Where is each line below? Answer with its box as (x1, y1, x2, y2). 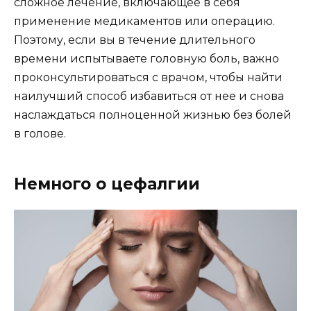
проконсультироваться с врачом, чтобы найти (14, 71, 283, 85)
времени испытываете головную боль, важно (14, 52, 279, 66)
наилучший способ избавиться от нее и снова (14, 90, 284, 103)
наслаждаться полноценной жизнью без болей (14, 108, 292, 122)
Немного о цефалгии (14, 174, 200, 194)
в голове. (14, 127, 66, 141)
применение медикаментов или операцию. (14, 15, 275, 28)
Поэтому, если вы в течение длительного (14, 33, 255, 47)
